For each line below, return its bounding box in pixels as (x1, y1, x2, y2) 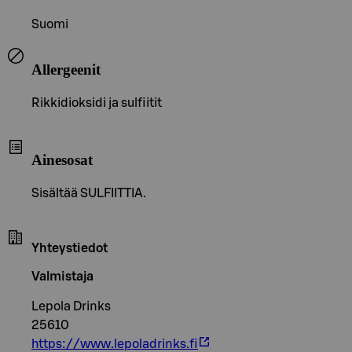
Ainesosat (31, 152, 93, 169)
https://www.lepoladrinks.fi (31, 337, 198, 350)
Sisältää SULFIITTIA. (31, 186, 146, 200)
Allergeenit (31, 60, 101, 78)
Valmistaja (31, 269, 93, 283)
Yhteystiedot (31, 241, 108, 255)
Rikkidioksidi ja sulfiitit (31, 96, 162, 109)
